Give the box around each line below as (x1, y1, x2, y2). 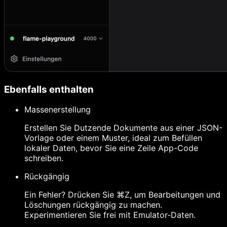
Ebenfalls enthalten (4, 83, 94, 95)
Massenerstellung (24, 104, 91, 115)
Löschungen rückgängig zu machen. (24, 200, 162, 210)
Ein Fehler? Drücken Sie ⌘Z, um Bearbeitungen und (24, 190, 220, 200)
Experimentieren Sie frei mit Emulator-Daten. (24, 210, 196, 220)
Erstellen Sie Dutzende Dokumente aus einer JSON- (24, 123, 222, 133)
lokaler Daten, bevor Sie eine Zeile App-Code (24, 143, 198, 154)
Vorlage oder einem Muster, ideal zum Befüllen (24, 133, 202, 143)
